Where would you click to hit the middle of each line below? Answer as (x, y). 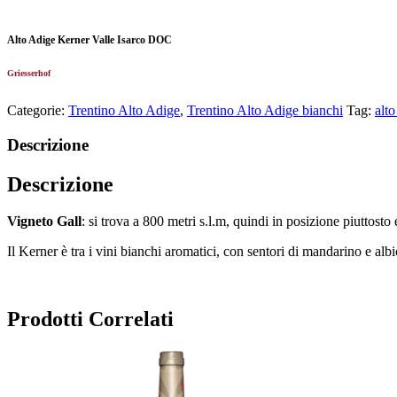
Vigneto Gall (44, 222)
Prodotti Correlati (90, 319)
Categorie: (38, 110)
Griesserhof (29, 74)
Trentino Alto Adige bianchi (265, 110)
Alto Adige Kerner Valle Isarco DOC (90, 40)
